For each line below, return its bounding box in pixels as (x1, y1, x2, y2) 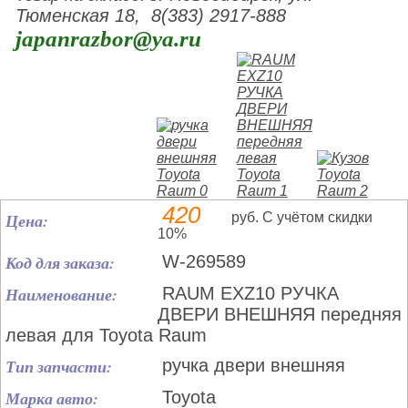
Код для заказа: (5, 251, 115, 274)
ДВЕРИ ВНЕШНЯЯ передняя (158, 304, 402, 324)
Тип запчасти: (5, 355, 112, 378)
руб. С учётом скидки (231, 209, 372, 225)
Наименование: (5, 283, 117, 306)
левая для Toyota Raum (5, 325, 207, 345)
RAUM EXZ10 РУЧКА (162, 283, 339, 303)
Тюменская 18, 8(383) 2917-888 (15, 5, 287, 25)
